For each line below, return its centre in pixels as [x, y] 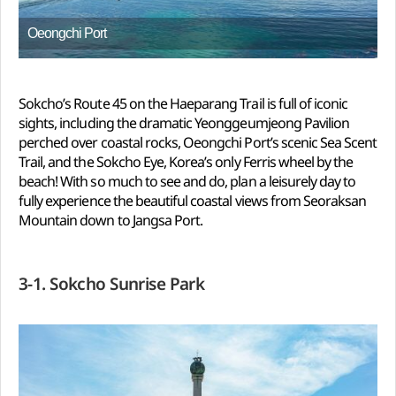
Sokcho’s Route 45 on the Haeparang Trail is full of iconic [183, 103]
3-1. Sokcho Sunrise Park [112, 283]
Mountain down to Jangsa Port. [111, 220]
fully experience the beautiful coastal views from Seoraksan [193, 200]
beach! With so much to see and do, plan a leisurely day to [187, 181]
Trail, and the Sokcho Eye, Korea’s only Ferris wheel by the [186, 161]
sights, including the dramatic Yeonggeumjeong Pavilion [184, 122]
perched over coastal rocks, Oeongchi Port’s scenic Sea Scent [198, 142]
